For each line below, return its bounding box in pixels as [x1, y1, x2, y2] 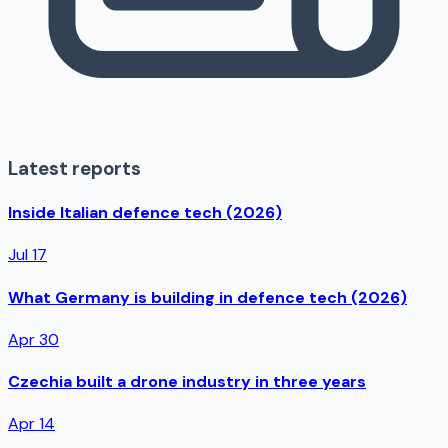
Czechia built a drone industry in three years [8, 371, 366, 393]
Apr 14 [8, 413, 55, 435]
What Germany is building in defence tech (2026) [8, 286, 407, 308]
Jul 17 [8, 244, 47, 266]
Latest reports [8, 155, 141, 181]
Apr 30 [8, 328, 59, 350]
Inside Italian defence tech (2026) [8, 202, 282, 224]
